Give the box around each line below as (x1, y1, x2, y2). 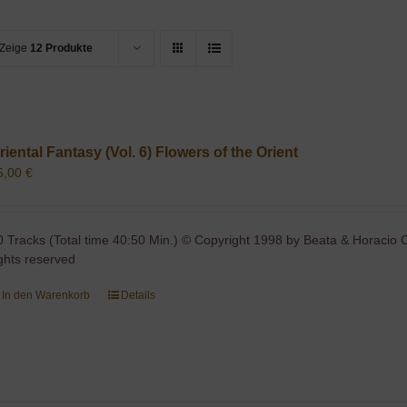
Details (121, 289, 156, 302)
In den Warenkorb (2, 289, 91, 302)
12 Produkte (30, 42, 93, 55)
